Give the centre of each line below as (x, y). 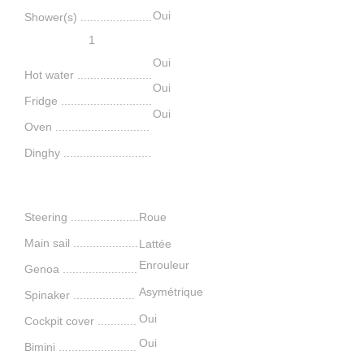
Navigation (96, 177)
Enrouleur (164, 265)
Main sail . (50, 243)
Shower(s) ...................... (88, 17)
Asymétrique (171, 292)
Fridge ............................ (88, 101)
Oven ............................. (87, 127)
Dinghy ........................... (88, 153)
